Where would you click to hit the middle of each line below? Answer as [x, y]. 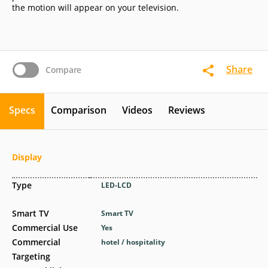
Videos [137, 110]
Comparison [79, 110]
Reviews [187, 110]
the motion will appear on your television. [95, 7]
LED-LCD [117, 185]
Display [27, 157]
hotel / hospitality [133, 242]
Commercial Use [45, 228]
